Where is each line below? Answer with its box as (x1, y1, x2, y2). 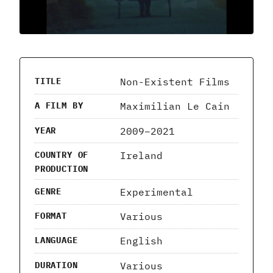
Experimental (120, 185, 193, 198)
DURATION (35, 259, 78, 271)
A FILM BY (35, 100, 83, 112)
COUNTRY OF (35, 149, 89, 160)
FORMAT (35, 210, 67, 222)
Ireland (120, 149, 163, 161)
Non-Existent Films (120, 76, 230, 88)
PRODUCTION (35, 163, 89, 174)
